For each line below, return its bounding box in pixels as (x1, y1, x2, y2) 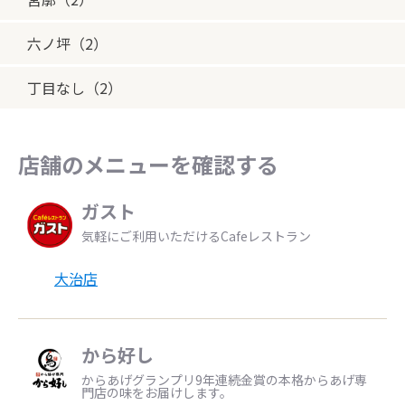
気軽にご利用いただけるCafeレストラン (81, 227, 311, 245)
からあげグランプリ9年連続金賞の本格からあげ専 (81, 371, 367, 389)
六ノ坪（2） (27, 33, 108, 54)
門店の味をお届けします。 (81, 383, 232, 401)
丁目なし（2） (27, 77, 122, 99)
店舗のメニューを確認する (18, 148, 278, 180)
